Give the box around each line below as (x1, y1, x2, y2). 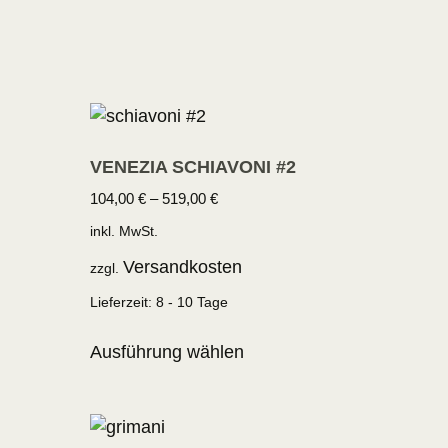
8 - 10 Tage (156, 293, 229, 310)
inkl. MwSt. (90, 223, 159, 240)
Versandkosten (123, 256, 243, 277)
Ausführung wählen (90, 341, 245, 362)
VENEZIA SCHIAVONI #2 (90, 157, 297, 178)
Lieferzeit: (90, 293, 157, 310)
